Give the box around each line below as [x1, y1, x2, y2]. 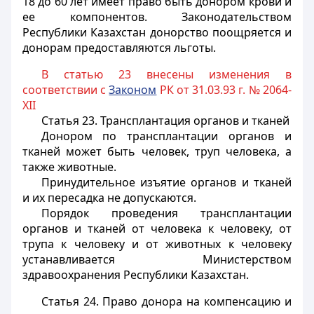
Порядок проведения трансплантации [41, 205, 292, 221]
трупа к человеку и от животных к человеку [22, 236, 292, 252]
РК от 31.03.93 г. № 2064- [156, 82, 292, 97]
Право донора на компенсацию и [98, 294, 292, 309]
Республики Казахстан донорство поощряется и [22, 25, 292, 40]
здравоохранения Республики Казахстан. [22, 267, 249, 282]
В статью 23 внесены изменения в [41, 67, 292, 82]
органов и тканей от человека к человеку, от [22, 221, 292, 236]
